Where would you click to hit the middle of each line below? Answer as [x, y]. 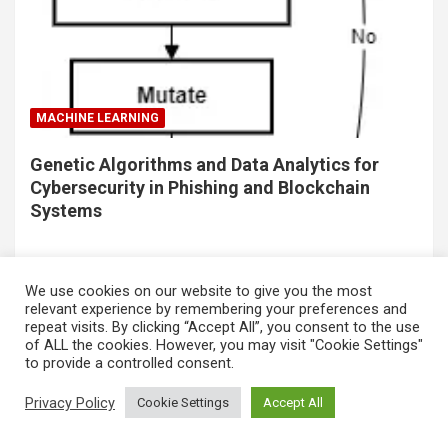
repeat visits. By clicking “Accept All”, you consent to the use [222, 327]
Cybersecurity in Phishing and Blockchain [200, 187]
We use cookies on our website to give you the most [198, 291]
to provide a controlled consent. [129, 363]
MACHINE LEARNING [97, 117]
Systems [66, 210]
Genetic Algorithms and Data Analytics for [204, 164]
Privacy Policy [70, 402]
